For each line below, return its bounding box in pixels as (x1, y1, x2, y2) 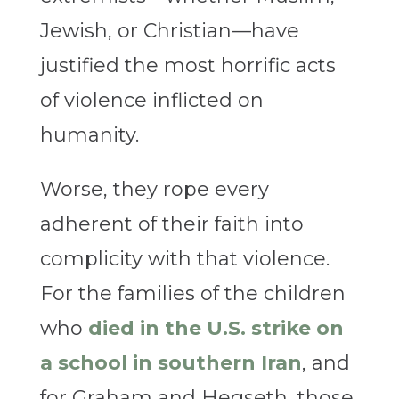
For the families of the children (39, 281, 346, 306)
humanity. (39, 123, 139, 148)
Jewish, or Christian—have (39, 19, 299, 44)
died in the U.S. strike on (87, 316, 344, 341)
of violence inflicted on (39, 88, 264, 113)
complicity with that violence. (39, 247, 330, 272)
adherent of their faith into (39, 212, 304, 237)
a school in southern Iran (39, 351, 302, 376)
